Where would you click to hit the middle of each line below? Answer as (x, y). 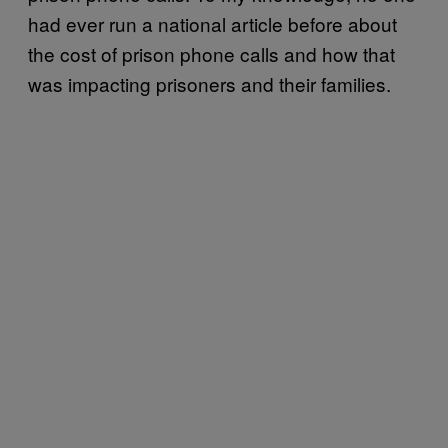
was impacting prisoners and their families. (209, 83)
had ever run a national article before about (212, 23)
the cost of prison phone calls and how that (211, 53)
